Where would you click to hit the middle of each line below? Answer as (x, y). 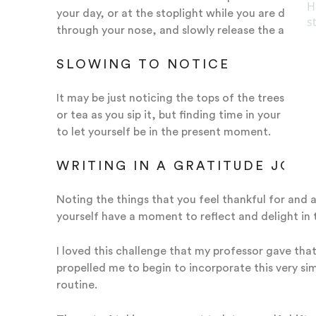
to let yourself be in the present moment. (163, 132)
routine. (77, 285)
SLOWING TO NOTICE (146, 64)
